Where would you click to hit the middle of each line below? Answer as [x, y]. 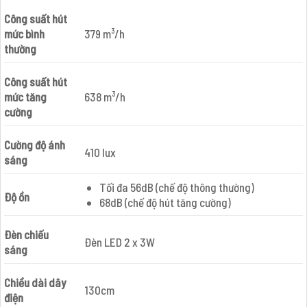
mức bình [24, 34]
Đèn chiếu [26, 235]
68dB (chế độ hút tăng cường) [165, 202]
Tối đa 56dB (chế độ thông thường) [176, 187]
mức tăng [25, 97]
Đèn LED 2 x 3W [119, 242]
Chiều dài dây [35, 283]
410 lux [100, 152]
